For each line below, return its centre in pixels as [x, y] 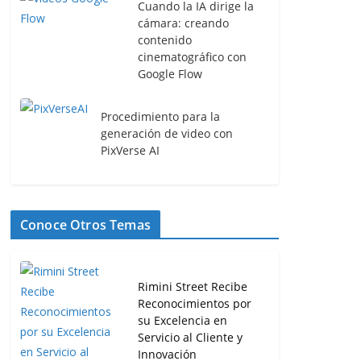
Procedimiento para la [160, 116]
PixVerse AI [130, 150]
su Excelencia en [183, 320]
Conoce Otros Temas [85, 225]
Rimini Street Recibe [193, 286]
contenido [165, 40]
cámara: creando [183, 23]
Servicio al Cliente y [190, 337]
